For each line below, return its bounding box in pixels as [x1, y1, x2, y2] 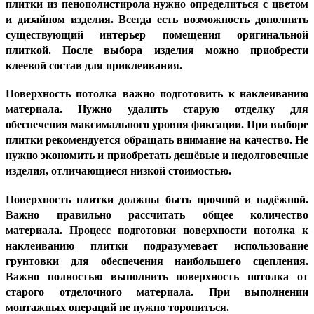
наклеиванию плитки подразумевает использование [6, 240, 308, 252]
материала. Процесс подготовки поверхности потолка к [6, 224, 308, 237]
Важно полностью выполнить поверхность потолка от [6, 271, 308, 283]
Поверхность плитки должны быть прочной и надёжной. [6, 193, 308, 206]
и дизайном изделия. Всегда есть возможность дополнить [6, 13, 308, 25]
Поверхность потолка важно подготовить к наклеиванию [6, 88, 308, 100]
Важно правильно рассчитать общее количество [6, 209, 308, 221]
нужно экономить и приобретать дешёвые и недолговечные [6, 149, 308, 162]
